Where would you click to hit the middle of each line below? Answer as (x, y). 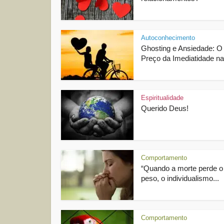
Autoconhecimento (168, 38)
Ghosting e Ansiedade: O (182, 48)
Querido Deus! (165, 108)
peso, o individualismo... (180, 178)
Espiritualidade (162, 98)
